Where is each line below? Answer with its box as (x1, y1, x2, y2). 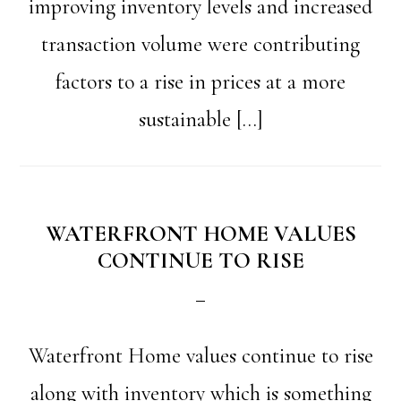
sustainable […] (138, 107, 263, 132)
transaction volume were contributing (41, 31, 360, 57)
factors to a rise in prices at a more (55, 69, 346, 95)
